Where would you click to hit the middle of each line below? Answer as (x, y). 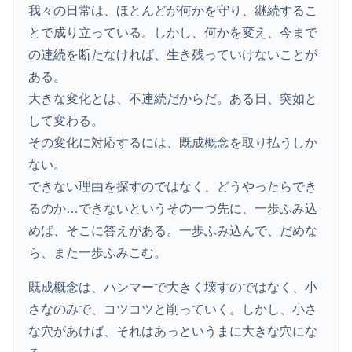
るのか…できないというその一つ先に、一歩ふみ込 (173, 209)
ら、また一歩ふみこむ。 (98, 253)
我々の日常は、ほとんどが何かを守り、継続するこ (173, 11)
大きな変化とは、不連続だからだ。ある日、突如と (173, 99)
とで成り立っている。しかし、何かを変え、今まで (173, 33)
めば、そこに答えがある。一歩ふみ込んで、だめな (173, 231)
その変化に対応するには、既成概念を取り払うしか (173, 143)
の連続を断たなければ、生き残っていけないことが (173, 55)
